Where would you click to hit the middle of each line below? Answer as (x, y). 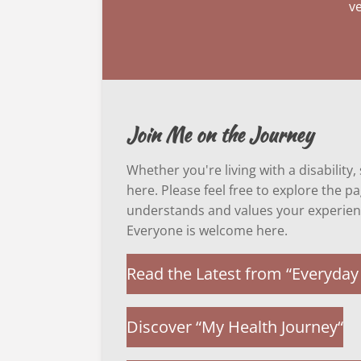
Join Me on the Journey (220, 135)
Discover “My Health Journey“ (235, 326)
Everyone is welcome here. (207, 230)
